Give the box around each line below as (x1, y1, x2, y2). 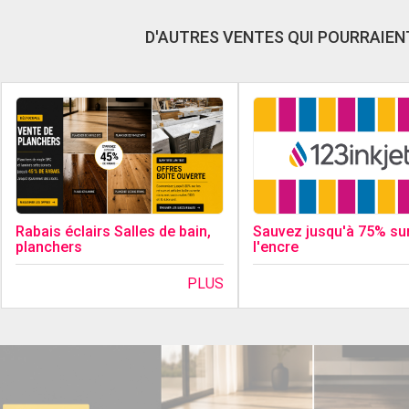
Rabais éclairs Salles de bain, (16, 223, 212, 241)
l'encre (252, 238, 299, 257)
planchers (16, 238, 83, 257)
